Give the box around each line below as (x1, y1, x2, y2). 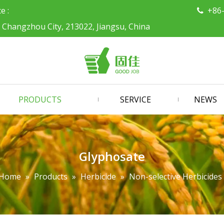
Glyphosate (79, 148, 145, 164)
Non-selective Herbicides (129, 171, 222, 182)
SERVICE (120, 94, 151, 105)
